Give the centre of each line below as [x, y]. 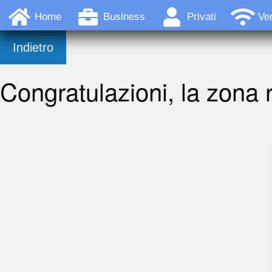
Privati [202, 17]
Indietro [33, 47]
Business [124, 17]
